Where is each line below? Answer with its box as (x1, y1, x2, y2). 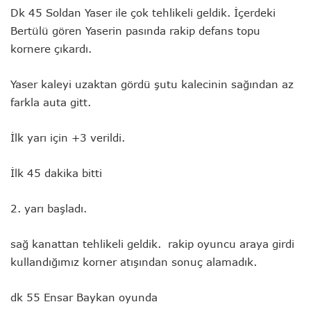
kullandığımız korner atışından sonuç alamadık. (10, 255, 257, 269)
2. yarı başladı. (10, 202, 87, 215)
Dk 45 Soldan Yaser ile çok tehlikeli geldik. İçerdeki (10, 6, 276, 19)
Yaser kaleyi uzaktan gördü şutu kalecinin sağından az (10, 78, 294, 91)
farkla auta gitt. (10, 96, 91, 109)
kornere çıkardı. (10, 42, 92, 56)
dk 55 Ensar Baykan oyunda (10, 291, 158, 304)
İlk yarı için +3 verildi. (10, 131, 125, 144)
